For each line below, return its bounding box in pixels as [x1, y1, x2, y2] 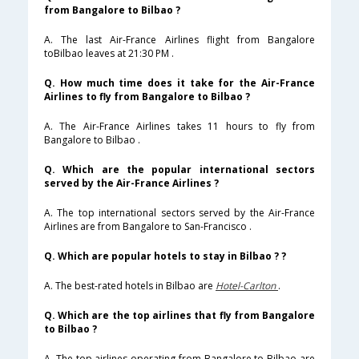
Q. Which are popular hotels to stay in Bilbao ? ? [44, 249, 286, 264]
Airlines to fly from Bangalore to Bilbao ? [44, 90, 250, 104]
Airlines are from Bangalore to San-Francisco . [44, 220, 252, 234]
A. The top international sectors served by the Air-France [44, 206, 315, 220]
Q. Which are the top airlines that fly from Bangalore [44, 309, 315, 323]
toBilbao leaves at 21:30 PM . [44, 46, 174, 61]
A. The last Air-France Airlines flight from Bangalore [44, 33, 315, 47]
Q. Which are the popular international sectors [44, 163, 315, 177]
